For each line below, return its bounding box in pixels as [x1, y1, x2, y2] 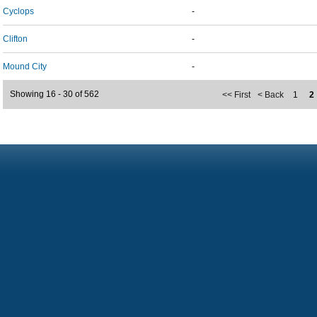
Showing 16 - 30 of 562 [10, 89, 99, 99]
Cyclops [3, 6, 34, 16]
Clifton [3, 34, 28, 44]
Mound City [3, 62, 47, 71]
